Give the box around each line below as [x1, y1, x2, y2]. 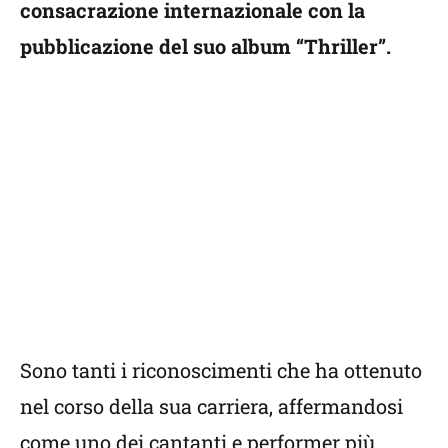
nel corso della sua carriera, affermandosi [20, 392, 403, 419]
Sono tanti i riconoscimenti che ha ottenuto [20, 356, 422, 383]
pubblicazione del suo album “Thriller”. [20, 32, 391, 59]
